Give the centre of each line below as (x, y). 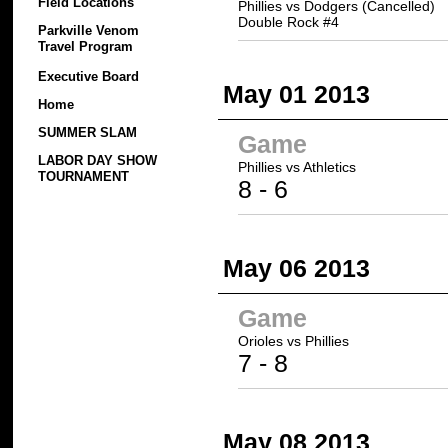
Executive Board (88, 76)
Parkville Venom (88, 30)
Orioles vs (271, 340)
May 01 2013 (296, 93)
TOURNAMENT (83, 177)
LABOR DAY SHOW (97, 160)
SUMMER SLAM (87, 132)
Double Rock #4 (288, 21)
